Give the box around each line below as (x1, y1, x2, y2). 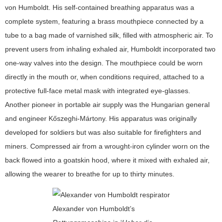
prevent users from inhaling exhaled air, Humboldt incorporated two (5, 45, 216, 53)
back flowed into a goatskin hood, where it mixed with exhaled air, (5, 156, 210, 164)
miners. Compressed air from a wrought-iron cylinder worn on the (5, 142, 210, 150)
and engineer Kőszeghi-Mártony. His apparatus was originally (5, 114, 197, 122)
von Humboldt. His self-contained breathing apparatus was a (5, 3, 194, 11)
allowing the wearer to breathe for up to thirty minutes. (5, 169, 174, 178)
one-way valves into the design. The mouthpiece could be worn (5, 58, 203, 67)
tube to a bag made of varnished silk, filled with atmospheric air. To (5, 31, 213, 39)
